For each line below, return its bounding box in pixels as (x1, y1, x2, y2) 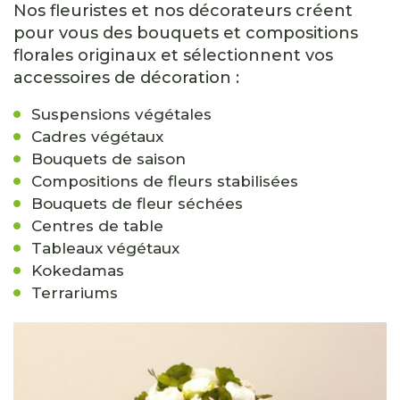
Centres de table (31, 217, 163, 235)
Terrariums (31, 284, 118, 302)
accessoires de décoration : (13, 68, 239, 87)
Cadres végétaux (31, 128, 163, 146)
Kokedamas (31, 262, 124, 279)
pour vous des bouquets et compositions (13, 23, 358, 43)
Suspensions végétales (31, 105, 212, 123)
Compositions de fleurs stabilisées (31, 172, 298, 190)
